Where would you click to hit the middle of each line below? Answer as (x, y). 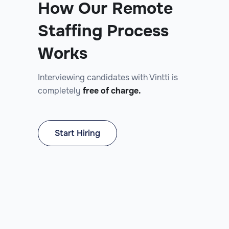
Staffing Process (103, 31)
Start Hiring (77, 133)
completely (60, 90)
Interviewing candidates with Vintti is (108, 77)
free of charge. (112, 90)
